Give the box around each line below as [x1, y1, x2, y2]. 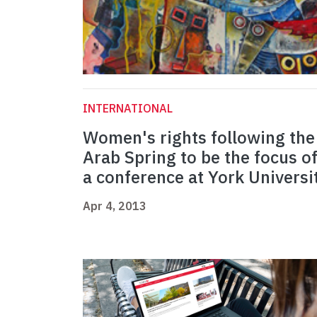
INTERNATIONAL [83, 101, 173, 116]
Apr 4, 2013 [83, 199, 146, 214]
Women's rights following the [83, 126, 315, 149]
